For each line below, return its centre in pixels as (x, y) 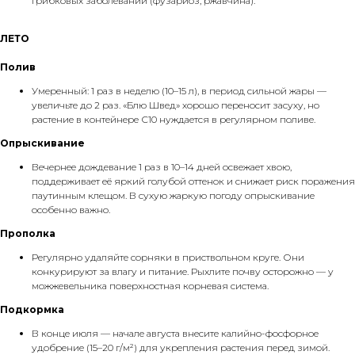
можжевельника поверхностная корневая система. (150, 286)
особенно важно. (71, 210)
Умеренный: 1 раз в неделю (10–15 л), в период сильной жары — (179, 91)
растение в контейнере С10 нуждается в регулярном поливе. (174, 119)
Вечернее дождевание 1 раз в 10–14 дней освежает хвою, (162, 167)
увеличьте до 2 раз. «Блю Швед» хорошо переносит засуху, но (176, 105)
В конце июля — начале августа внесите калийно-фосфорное (175, 333)
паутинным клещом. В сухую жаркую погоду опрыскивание (173, 195)
